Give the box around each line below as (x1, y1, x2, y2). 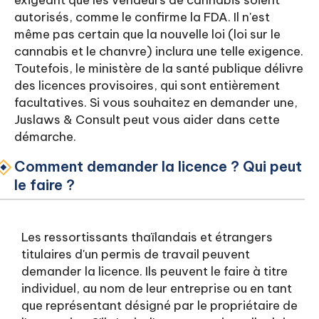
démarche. (14, 129, 76, 145)
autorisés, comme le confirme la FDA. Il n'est (14, 9, 270, 25)
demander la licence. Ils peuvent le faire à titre (21, 263, 288, 279)
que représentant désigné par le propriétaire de (21, 298, 298, 313)
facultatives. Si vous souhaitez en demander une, (14, 95, 298, 110)
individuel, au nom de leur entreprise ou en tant (21, 281, 292, 296)
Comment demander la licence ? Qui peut (14, 157, 302, 175)
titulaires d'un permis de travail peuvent (21, 246, 250, 262)
